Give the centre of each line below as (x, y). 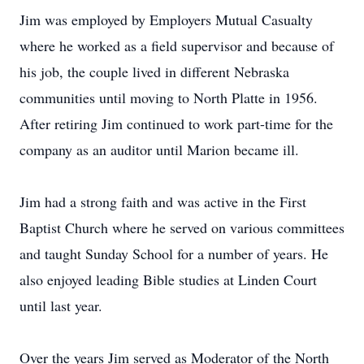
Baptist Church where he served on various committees (182, 227)
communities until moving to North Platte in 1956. (169, 97)
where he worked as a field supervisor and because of (177, 45)
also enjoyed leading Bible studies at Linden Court (168, 279)
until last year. (61, 305)
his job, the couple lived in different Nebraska (154, 71)
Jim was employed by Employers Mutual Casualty (166, 19)
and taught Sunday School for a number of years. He (174, 253)
